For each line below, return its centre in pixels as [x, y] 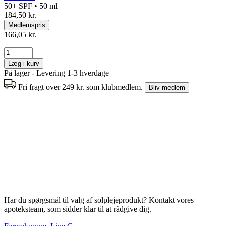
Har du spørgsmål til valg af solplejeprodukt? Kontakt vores [99, 200]
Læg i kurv [24, 63]
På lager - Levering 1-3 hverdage [56, 73]
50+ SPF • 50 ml [31, 6]
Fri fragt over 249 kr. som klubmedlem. [81, 87]
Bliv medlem [167, 87]
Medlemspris [27, 25]
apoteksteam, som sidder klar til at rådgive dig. [78, 209]
